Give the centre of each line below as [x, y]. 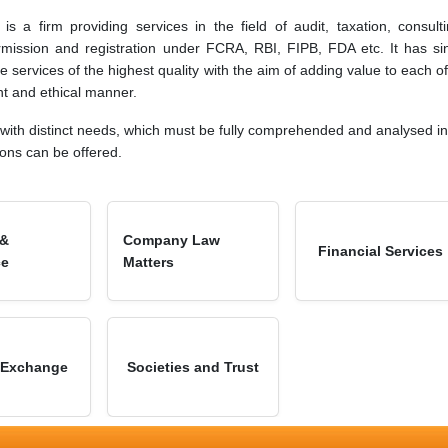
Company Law [171, 239]
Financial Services [380, 250]
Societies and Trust [192, 366]
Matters [148, 261]
